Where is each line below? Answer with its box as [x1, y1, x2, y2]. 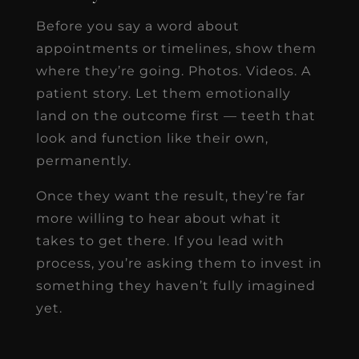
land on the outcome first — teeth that [35, 107, 316, 123]
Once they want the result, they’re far [35, 188, 305, 204]
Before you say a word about [35, 18, 240, 34]
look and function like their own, [35, 130, 268, 146]
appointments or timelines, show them [35, 40, 317, 56]
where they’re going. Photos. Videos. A [35, 63, 311, 79]
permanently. [35, 152, 131, 168]
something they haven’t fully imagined [35, 277, 316, 293]
